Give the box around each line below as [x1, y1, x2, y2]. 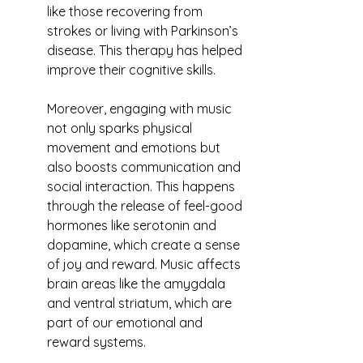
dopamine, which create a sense [47, 237, 243, 253]
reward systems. [47, 334, 146, 350]
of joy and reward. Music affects [47, 256, 244, 272]
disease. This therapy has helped [47, 42, 246, 58]
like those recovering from [47, 3, 206, 19]
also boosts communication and [47, 159, 244, 175]
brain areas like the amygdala [47, 275, 228, 292]
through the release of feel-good [47, 198, 246, 214]
